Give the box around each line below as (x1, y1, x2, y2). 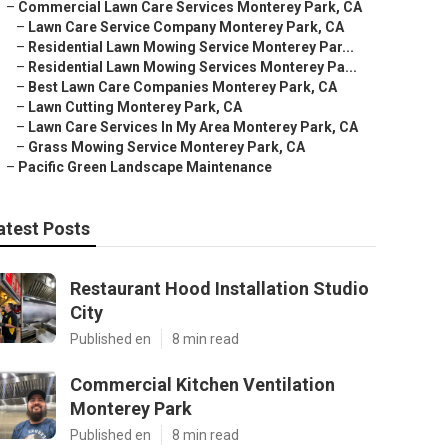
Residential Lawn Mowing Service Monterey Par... (28, 39, 354, 55)
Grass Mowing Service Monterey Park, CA (28, 139, 305, 155)
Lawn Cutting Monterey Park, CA (28, 99, 242, 115)
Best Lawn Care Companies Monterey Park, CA (28, 79, 337, 95)
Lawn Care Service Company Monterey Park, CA (28, 19, 344, 35)
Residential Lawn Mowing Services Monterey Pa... (28, 59, 357, 75)
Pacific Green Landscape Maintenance (18, 159, 272, 175)
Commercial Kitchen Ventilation (70, 374, 335, 395)
